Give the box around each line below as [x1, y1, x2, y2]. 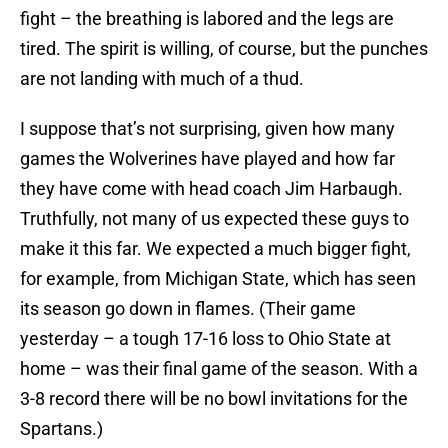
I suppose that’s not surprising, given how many [20, 118, 395, 140]
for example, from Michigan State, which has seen [20, 268, 416, 290]
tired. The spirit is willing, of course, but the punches [20, 38, 428, 60]
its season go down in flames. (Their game [20, 298, 356, 320]
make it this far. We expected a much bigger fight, [20, 238, 411, 260]
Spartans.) [20, 418, 103, 440]
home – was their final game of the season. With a [20, 358, 418, 380]
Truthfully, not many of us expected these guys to [20, 208, 409, 230]
